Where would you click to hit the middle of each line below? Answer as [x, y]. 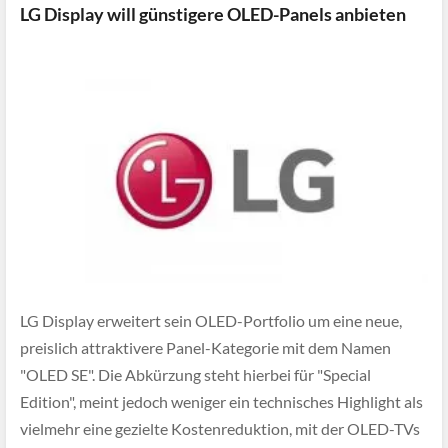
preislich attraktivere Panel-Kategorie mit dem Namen [205, 348]
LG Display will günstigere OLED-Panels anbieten [213, 14]
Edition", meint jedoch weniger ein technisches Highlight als [221, 402]
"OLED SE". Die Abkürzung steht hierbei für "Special [195, 375]
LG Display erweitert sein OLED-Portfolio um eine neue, [211, 321]
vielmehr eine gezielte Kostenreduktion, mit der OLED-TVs [220, 429]
